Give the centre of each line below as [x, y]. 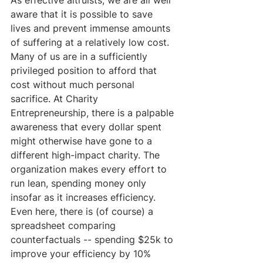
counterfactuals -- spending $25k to [93, 239]
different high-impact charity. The [87, 155]
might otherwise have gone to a [83, 141]
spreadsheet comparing [65, 225]
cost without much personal [74, 84]
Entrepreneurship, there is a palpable [94, 112]
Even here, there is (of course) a [83, 211]
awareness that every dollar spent [87, 127]
